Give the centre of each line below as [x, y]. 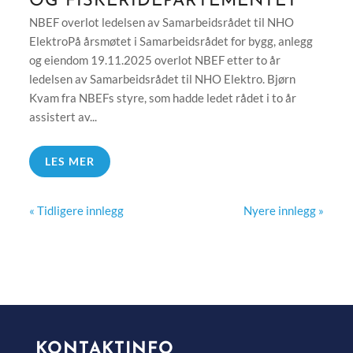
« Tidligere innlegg [76, 210]
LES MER [69, 161]
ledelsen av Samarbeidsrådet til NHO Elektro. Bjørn [162, 78]
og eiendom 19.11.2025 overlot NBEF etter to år [154, 59]
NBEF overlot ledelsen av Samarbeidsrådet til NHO [161, 22]
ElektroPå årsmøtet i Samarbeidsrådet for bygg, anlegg [171, 41]
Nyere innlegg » [284, 210]
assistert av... [63, 116]
